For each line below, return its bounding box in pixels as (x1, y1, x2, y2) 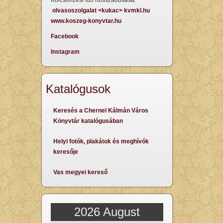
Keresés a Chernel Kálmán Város (53, 107, 148, 114)
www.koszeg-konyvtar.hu (50, 17, 121, 24)
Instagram (50, 48, 80, 55)
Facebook (50, 33, 79, 40)
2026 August (74, 205, 140, 219)
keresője (53, 148, 78, 155)
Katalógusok (45, 82, 111, 96)
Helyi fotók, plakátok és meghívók (53, 138, 149, 145)
